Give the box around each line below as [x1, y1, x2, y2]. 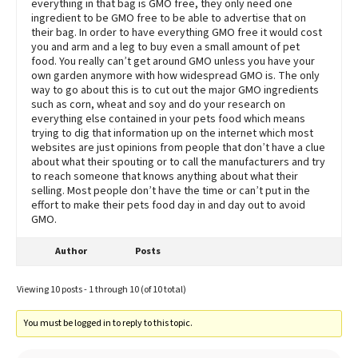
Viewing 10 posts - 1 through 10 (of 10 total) [17, 282, 186, 296]
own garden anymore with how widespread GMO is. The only [31, 67, 320, 84]
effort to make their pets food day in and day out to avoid [31, 197, 305, 213]
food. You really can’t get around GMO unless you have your [31, 53, 315, 70]
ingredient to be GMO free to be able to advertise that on [31, 10, 306, 26]
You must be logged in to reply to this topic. [24, 316, 193, 330]
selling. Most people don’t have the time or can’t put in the [31, 182, 310, 199]
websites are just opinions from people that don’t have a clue [31, 139, 325, 156]
